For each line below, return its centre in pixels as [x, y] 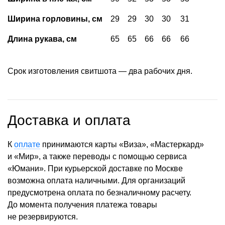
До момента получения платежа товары [82, 204]
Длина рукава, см [42, 39]
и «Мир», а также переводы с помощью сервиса [97, 156]
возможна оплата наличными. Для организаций [96, 180]
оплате [27, 144]
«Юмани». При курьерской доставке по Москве [95, 168]
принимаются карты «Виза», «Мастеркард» [122, 144]
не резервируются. [43, 216]
